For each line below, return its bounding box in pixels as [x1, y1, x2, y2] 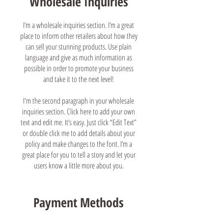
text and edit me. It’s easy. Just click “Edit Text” [21, 116, 137, 128]
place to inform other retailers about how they [20, 30, 137, 41]
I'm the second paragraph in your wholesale [23, 95, 134, 106]
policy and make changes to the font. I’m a [25, 138, 132, 149]
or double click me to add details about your [22, 127, 135, 138]
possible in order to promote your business [24, 62, 134, 74]
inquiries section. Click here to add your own [22, 106, 135, 117]
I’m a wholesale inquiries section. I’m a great [23, 19, 134, 30]
